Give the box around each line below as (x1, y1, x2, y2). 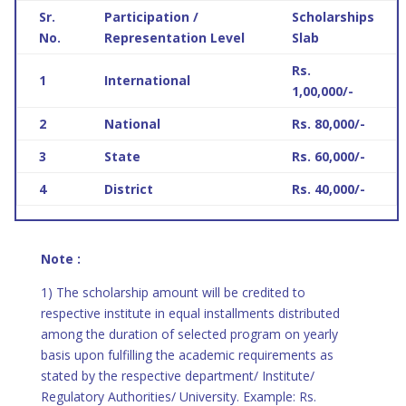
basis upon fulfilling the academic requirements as (40, 346, 333, 363)
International (103, 72, 190, 89)
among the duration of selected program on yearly (40, 325, 338, 343)
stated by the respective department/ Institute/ (40, 367, 314, 384)
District (103, 180, 153, 198)
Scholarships (291, 8, 374, 25)
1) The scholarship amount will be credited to (40, 284, 305, 301)
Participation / (103, 8, 198, 25)
